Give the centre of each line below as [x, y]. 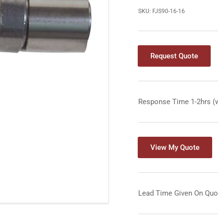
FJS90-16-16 [169, 11]
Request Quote [174, 56]
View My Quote [175, 147]
